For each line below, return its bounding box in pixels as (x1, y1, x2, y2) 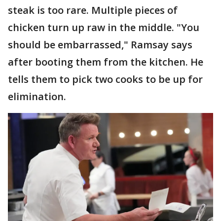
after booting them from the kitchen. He (8, 55, 203, 69)
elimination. (8, 89, 66, 103)
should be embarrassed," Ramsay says (8, 37, 192, 51)
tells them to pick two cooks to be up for (8, 72, 203, 86)
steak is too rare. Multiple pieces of (8, 3, 178, 17)
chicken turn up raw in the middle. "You (8, 20, 199, 34)
